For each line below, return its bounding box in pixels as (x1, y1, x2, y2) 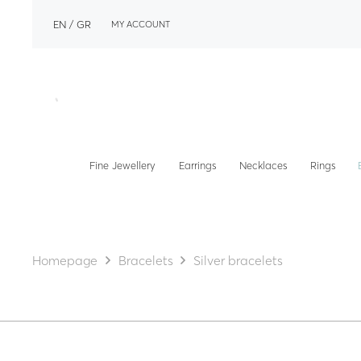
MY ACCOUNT (110, 19, 170, 30)
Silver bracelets (193, 252, 283, 268)
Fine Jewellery (89, 159, 156, 172)
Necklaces (239, 159, 287, 172)
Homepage (32, 252, 98, 268)
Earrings (178, 159, 216, 172)
